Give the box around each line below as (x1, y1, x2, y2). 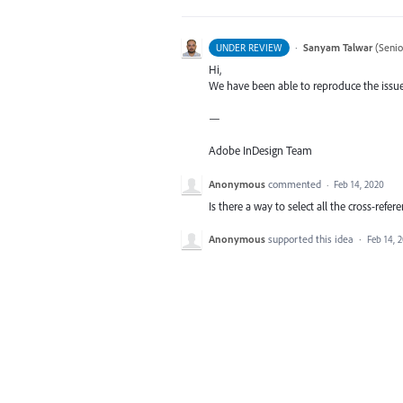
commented (268, 176, 324, 191)
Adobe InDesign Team (209, 143, 312, 158)
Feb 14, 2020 (334, 177, 384, 191)
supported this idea (268, 231, 356, 246)
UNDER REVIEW (216, 41, 282, 54)
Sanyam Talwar (302, 40, 372, 54)
